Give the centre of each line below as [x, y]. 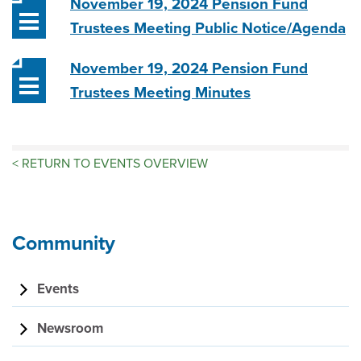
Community [64, 243]
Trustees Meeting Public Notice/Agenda [208, 28]
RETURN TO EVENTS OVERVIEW [113, 164]
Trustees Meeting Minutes [160, 93]
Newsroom [70, 328]
